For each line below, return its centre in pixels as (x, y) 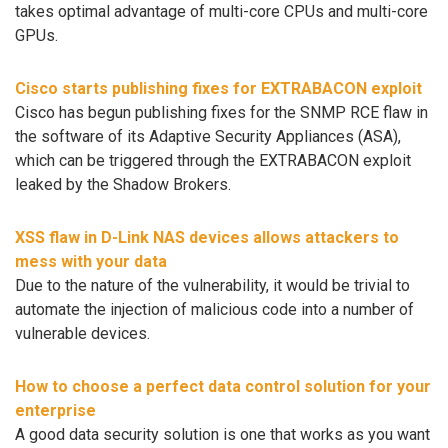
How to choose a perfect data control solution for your (223, 386)
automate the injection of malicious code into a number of (214, 310)
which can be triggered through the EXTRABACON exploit (213, 161)
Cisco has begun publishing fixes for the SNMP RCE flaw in (221, 113)
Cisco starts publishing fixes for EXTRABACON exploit (218, 89)
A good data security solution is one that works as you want (222, 434)
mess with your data (91, 262)
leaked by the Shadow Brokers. (123, 185)
